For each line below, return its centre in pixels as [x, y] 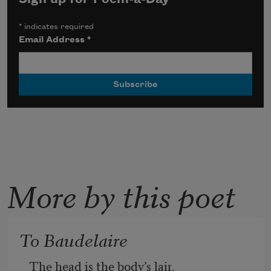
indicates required [58, 27]
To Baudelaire [73, 239]
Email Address [53, 40]
